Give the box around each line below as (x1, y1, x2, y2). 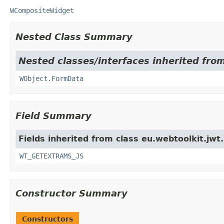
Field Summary (15, 110, 91, 121)
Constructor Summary (15, 187, 127, 198)
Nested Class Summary (15, 31, 132, 42)
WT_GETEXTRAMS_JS (19, 151, 83, 160)
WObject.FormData (19, 74, 83, 82)
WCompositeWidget (10, 6, 74, 14)
